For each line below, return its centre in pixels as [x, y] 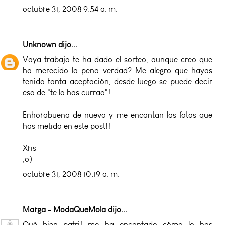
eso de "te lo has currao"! [67, 92]
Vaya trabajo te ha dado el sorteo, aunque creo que [118, 59]
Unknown [39, 44]
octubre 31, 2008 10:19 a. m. [71, 174]
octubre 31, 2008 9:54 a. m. [70, 9]
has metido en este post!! [67, 126]
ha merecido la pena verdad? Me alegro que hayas [118, 70]
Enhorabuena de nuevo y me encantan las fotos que [118, 115]
